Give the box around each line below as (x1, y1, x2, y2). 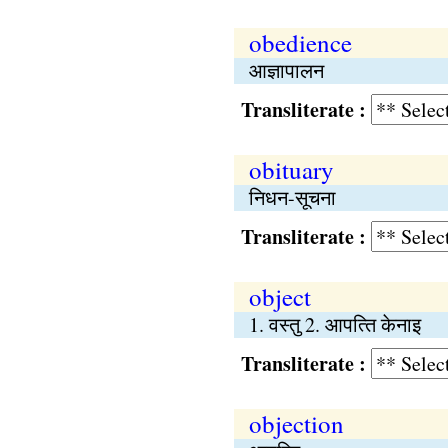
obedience (248, 26, 352, 59)
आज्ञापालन (248, 57, 324, 84)
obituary (248, 153, 334, 186)
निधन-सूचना (248, 184, 336, 211)
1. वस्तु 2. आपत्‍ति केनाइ (248, 311, 421, 338)
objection (248, 407, 344, 440)
